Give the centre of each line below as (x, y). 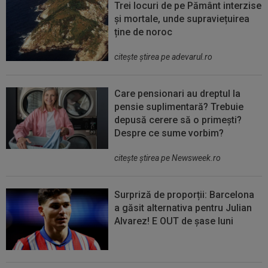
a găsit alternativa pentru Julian (183, 208)
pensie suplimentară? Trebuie (179, 107)
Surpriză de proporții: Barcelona (185, 195)
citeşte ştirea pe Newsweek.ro (168, 158)
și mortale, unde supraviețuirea (182, 19)
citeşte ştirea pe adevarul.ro (164, 57)
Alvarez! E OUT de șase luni (174, 221)
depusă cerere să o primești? (178, 120)
